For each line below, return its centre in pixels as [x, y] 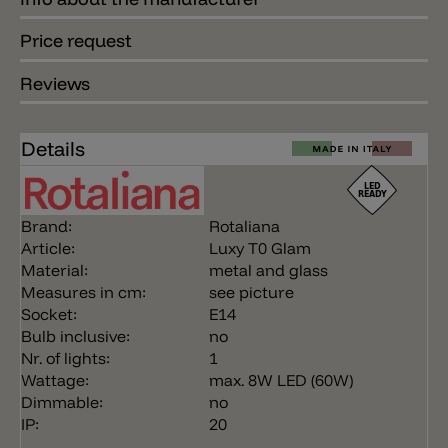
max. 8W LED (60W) [281, 380]
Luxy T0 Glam [260, 248]
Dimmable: [62, 402]
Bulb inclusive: [75, 336]
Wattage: [55, 380]
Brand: [46, 226]
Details [53, 149]
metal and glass [268, 270]
